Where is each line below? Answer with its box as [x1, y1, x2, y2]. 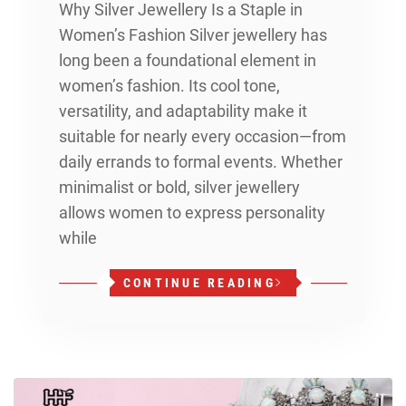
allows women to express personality [59, 203, 325, 223]
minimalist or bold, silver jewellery [59, 178, 300, 198]
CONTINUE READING [122, 275, 275, 291]
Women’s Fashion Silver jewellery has [59, 25, 327, 45]
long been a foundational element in [59, 51, 316, 71]
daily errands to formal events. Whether [59, 152, 343, 172]
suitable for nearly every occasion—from [59, 127, 346, 147]
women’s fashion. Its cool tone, [59, 76, 280, 96]
